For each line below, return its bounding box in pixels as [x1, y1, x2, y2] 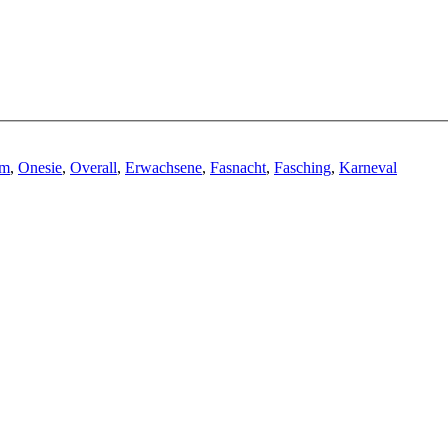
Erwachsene [125, 158, 202, 176]
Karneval [339, 158, 397, 176]
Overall [70, 158, 117, 176]
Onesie [18, 158, 62, 176]
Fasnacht [210, 158, 266, 176]
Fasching [274, 158, 331, 176]
